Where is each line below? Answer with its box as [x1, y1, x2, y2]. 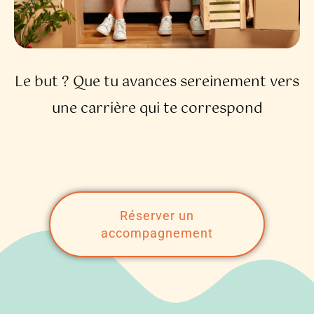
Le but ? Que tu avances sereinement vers [15, 71, 299, 95]
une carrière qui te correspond [51, 97, 263, 121]
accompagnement [101, 226, 213, 241]
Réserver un [120, 208, 194, 224]
